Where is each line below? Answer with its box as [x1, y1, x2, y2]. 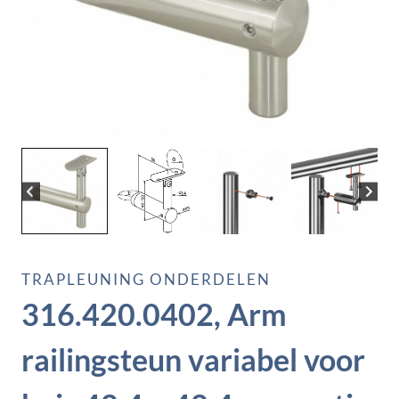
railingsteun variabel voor [21, 341, 365, 379]
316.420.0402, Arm [21, 296, 287, 333]
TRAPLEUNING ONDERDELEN [21, 270, 271, 289]
